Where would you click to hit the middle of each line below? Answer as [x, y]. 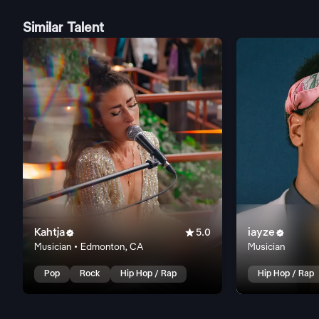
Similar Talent [64, 28]
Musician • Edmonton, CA [89, 247]
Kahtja [49, 233]
